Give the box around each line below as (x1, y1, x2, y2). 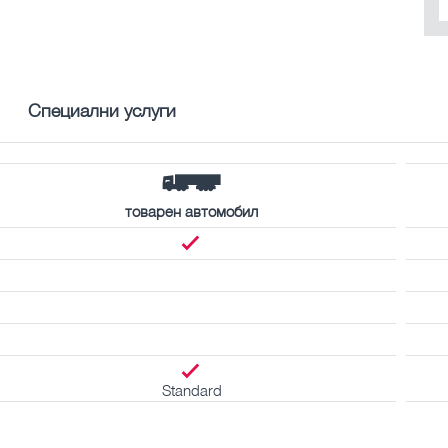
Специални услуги (28, 98, 176, 121)
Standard (161, 380, 222, 399)
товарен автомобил (125, 201, 258, 220)
